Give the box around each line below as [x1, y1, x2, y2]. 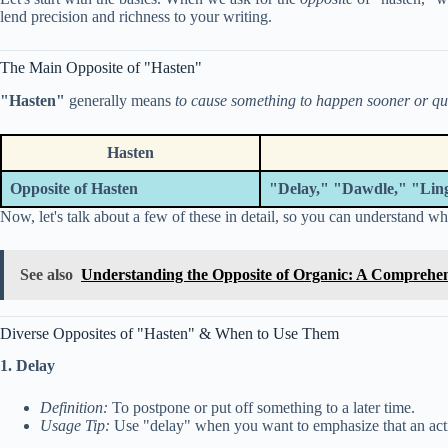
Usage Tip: [40, 417, 110, 435]
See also [20, 265, 73, 283]
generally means [65, 91, 175, 109]
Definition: [40, 399, 108, 417]
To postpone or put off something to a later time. [108, 399, 415, 417]
